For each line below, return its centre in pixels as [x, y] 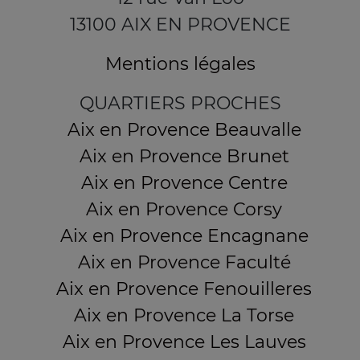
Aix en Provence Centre [184, 183]
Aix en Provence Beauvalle [184, 130]
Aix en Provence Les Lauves [184, 342]
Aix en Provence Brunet [184, 156]
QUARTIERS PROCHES [180, 103]
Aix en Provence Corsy [184, 209]
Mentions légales [180, 64]
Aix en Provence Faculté [184, 262]
